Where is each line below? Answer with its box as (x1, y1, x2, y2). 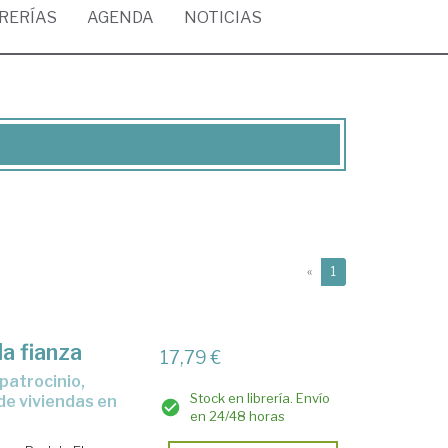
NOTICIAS (184, 8, 262, 27)
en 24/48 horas (190, 408, 286, 424)
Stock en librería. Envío (190, 390, 331, 406)
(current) (335, 263, 386, 278)
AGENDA (87, 8, 154, 27)
